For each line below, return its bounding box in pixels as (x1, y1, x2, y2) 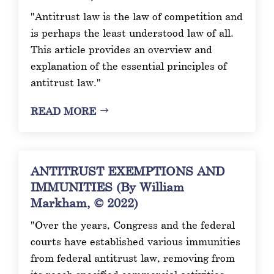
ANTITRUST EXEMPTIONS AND (31, 163, 226, 178)
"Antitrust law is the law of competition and (31, 9, 243, 23)
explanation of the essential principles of (31, 59, 228, 72)
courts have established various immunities (31, 234, 241, 248)
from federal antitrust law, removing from (31, 251, 235, 264)
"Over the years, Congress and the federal (31, 218, 235, 231)
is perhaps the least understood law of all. (31, 26, 234, 39)
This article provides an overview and (31, 42, 213, 56)
